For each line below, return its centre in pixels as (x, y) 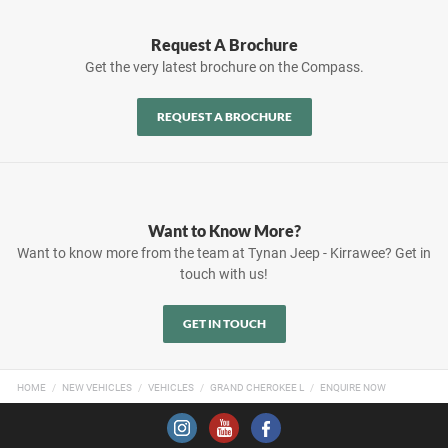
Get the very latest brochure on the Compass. (224, 67)
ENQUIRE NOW (353, 387)
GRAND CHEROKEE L (257, 387)
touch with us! (224, 274)
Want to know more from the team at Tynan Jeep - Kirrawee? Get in (224, 253)
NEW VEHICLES (97, 387)
